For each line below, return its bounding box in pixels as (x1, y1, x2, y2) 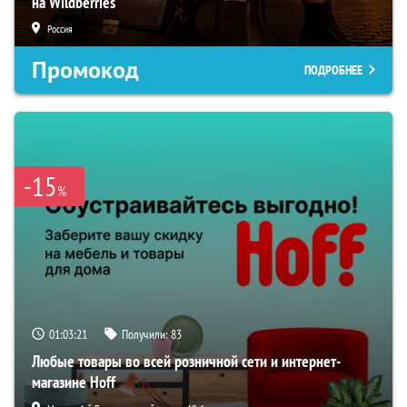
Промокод (32, 55, 139, 86)
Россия (47, 22, 73, 36)
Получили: (122, 326, 171, 343)
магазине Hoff (32, 372, 115, 393)
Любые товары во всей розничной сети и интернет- (32, 351, 341, 372)
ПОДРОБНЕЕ (304, 62, 362, 79)
